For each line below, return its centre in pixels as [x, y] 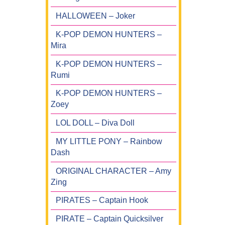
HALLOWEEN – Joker [95, 16]
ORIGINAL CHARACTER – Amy [114, 171]
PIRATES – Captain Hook [102, 200]
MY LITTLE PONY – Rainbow [109, 141]
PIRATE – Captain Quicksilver [109, 219]
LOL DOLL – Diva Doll [95, 123]
